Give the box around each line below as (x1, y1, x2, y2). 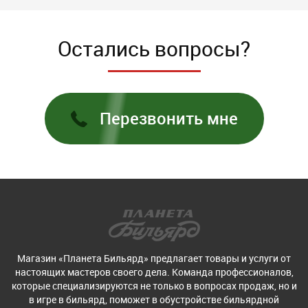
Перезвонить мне (99, 107, 238, 129)
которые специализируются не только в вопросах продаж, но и (11, 279, 297, 292)
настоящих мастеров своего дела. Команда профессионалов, (14, 265, 294, 278)
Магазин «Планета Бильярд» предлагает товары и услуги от (17, 252, 291, 265)
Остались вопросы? (58, 34, 250, 63)
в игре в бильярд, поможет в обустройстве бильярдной (29, 293, 279, 306)
